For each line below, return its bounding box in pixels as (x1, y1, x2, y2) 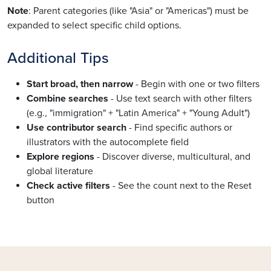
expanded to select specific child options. (7, 19, 181, 32)
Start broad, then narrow (27, 78, 133, 91)
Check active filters (27, 180, 110, 192)
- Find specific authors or (126, 122, 232, 134)
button (27, 194, 54, 207)
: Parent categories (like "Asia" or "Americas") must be (28, 5, 249, 18)
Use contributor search (27, 122, 126, 134)
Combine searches (27, 93, 108, 105)
